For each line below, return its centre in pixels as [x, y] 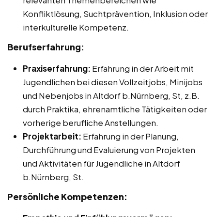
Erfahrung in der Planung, [130, 136]
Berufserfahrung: [46, 47]
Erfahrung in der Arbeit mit [142, 69]
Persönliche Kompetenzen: [67, 197]
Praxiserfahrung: [57, 69]
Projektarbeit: [52, 136]
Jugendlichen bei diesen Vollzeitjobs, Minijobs [113, 82]
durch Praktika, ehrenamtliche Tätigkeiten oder [115, 109]
